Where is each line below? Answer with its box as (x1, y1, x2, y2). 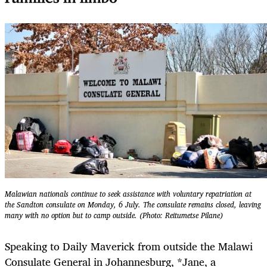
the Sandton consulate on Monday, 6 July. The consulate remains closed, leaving (5, 198, 261, 211)
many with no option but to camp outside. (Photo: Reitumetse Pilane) (5, 209, 223, 222)
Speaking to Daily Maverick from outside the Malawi (5, 237, 253, 256)
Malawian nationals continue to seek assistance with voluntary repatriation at (5, 187, 252, 200)
